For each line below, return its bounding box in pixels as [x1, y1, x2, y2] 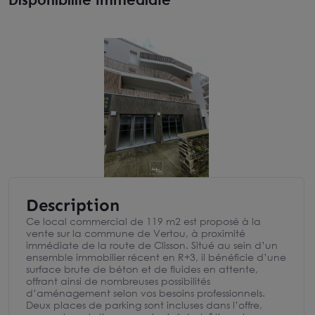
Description [26, 195, 120, 215]
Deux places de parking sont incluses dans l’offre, [26, 299, 262, 311]
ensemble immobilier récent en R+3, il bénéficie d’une [26, 251, 286, 263]
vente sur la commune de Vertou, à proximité [26, 227, 245, 239]
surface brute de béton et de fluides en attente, [26, 263, 258, 275]
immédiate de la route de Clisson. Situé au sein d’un [26, 239, 278, 251]
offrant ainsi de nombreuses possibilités [26, 275, 210, 287]
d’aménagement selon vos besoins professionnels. [26, 287, 265, 299]
